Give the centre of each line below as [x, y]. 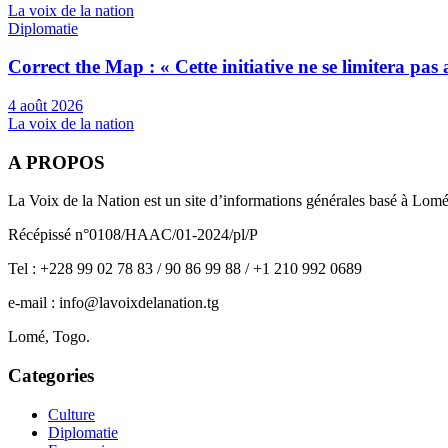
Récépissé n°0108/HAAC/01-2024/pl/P [133, 235]
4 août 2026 [45, 105]
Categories [51, 376]
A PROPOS [56, 162]
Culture [71, 414]
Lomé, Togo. [49, 337]
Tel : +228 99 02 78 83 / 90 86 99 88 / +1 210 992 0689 [185, 269]
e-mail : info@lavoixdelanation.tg [113, 303]
